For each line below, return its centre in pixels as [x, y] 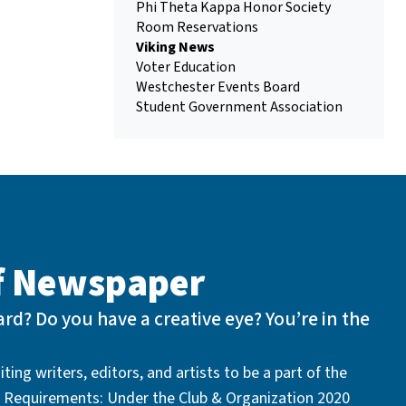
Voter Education [186, 67]
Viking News [175, 47]
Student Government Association [239, 107]
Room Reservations [197, 27]
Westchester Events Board [218, 87]
